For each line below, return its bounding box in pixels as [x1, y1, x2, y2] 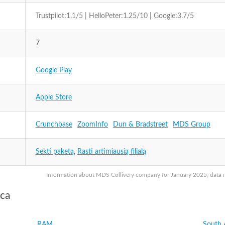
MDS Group [173, 121, 210, 128]
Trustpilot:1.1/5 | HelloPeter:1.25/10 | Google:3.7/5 [36, 13, 194, 20]
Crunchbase [36, 121, 72, 128]
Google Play [36, 67, 72, 74]
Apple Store [36, 94, 72, 101]
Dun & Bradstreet [113, 121, 168, 128]
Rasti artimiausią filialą [77, 148, 146, 155]
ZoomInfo [77, 121, 108, 128]
